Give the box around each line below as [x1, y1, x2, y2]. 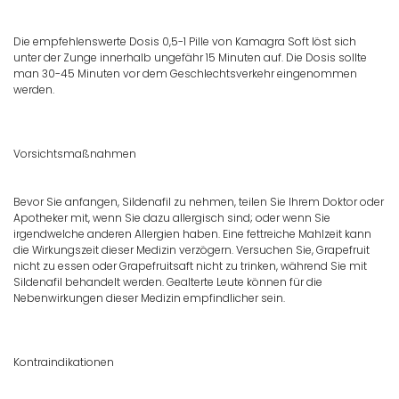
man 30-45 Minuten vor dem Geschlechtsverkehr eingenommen [13, 66, 357, 82]
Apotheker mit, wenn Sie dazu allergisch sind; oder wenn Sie [13, 210, 330, 226]
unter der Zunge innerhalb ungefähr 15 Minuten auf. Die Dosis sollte [13, 50, 367, 66]
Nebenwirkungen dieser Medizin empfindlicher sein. [13, 290, 285, 306]
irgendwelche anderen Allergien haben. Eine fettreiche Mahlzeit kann [13, 226, 371, 242]
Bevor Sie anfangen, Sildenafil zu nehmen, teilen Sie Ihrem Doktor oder [13, 194, 384, 210]
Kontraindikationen [13, 354, 114, 370]
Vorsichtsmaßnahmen [13, 146, 136, 162]
